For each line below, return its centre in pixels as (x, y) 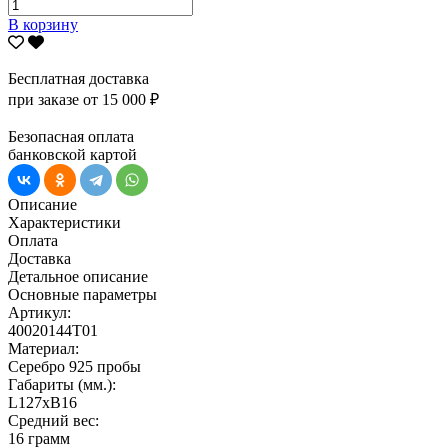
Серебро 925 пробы (74, 366)
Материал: (43, 348)
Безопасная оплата (71, 136)
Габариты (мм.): (62, 384)
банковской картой (72, 154)
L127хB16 (42, 402)
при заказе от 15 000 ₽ (83, 99)
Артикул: (39, 312)
